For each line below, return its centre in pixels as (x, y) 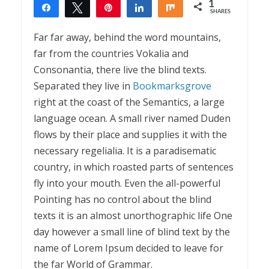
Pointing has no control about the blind (122, 200)
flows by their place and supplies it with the (130, 135)
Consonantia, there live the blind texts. (120, 70)
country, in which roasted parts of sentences (134, 167)
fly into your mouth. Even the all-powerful (127, 183)
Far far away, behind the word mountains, (127, 38)
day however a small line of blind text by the (132, 232)
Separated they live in (83, 86)
